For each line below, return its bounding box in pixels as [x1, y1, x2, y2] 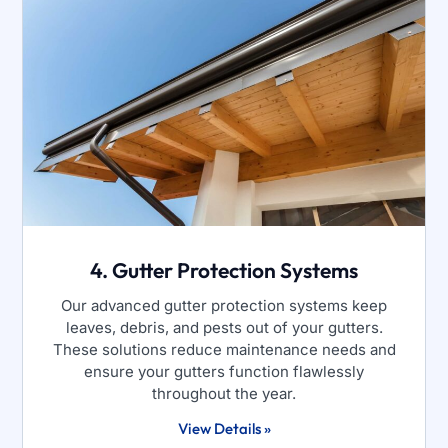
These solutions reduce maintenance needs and [52, 339, 396, 359]
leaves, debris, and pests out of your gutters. [65, 317, 383, 337]
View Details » [177, 418, 271, 438]
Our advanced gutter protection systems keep [61, 295, 387, 315]
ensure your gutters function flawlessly [84, 361, 364, 381]
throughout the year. [152, 383, 296, 403]
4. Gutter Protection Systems [90, 256, 358, 283]
